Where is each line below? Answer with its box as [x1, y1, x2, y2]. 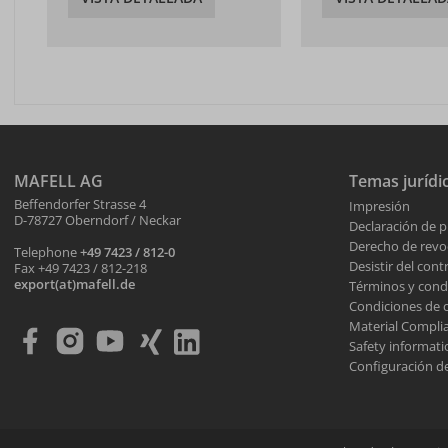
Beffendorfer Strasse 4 [14, 196, 146, 213]
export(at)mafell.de [14, 276, 135, 293]
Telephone [14, 244, 80, 261]
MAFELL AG [14, 170, 103, 192]
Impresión [349, 198, 410, 215]
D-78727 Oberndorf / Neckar [14, 212, 181, 229]
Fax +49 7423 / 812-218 [14, 260, 147, 277]
